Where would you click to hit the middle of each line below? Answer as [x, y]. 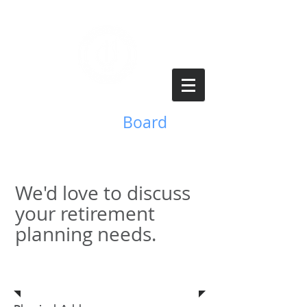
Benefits [90, 122]
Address [52, 274]
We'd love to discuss [103, 193]
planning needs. [86, 234]
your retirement [85, 213]
